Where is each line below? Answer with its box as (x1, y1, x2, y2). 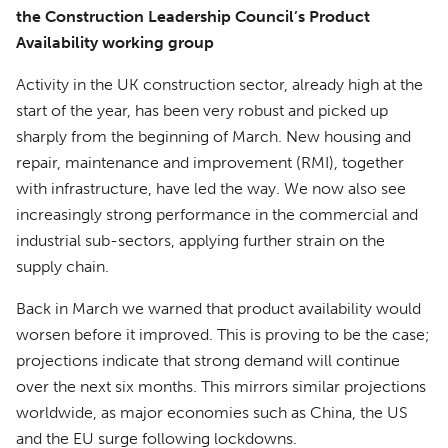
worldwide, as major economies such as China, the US (16, 403, 408, 422)
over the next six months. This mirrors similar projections (16, 377, 426, 396)
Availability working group (16, 33, 214, 52)
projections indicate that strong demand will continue (16, 351, 400, 370)
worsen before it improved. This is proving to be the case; (16, 325, 430, 344)
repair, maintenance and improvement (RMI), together (16, 153, 404, 172)
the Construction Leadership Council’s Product (16, 7, 370, 26)
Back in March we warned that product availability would (16, 299, 421, 318)
